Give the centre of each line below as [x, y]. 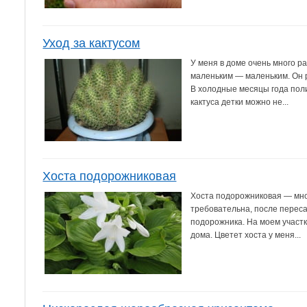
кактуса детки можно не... [240, 102]
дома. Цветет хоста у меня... [246, 235]
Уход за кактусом [91, 43]
